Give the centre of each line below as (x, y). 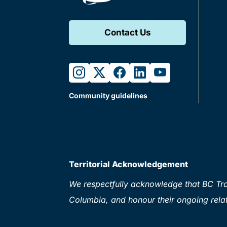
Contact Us (127, 32)
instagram (101, 72)
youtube (177, 72)
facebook (140, 72)
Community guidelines (108, 95)
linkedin (155, 72)
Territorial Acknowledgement (128, 164)
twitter (111, 72)
